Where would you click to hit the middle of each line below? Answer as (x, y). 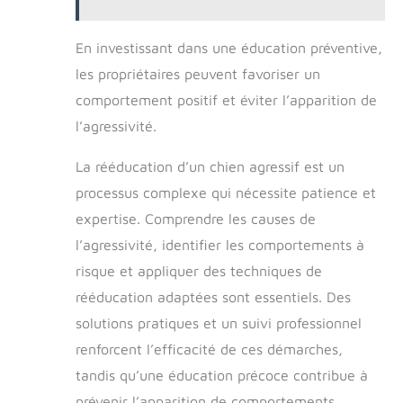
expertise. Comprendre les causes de (196, 218)
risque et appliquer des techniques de (199, 270)
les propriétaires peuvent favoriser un (198, 73)
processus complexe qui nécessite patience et (226, 192)
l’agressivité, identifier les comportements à (220, 244)
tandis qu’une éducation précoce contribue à (222, 375)
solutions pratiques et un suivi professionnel (219, 322)
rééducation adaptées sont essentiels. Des (213, 296)
